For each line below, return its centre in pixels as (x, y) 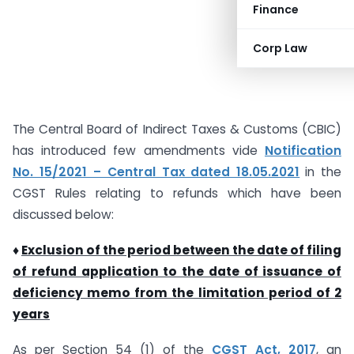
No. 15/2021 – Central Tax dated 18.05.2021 (156, 172)
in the (323, 172)
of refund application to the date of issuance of (177, 271)
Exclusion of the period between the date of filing (181, 250)
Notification (303, 151)
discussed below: (63, 215)
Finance (276, 9)
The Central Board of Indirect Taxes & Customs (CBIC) (177, 129)
